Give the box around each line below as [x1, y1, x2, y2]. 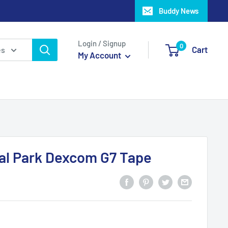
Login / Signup [78, 39, 126, 48]
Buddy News [159, 6, 198, 15]
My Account [78, 50, 123, 60]
